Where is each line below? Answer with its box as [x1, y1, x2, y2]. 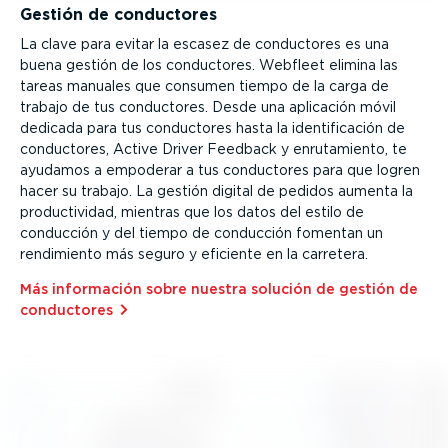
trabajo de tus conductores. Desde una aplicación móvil [20, 99, 396, 116]
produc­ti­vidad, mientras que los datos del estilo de [20, 204, 364, 221]
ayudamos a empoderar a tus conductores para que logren [20, 162, 420, 179]
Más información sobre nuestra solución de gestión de [20, 281, 418, 298]
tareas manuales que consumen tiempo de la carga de [20, 78, 389, 95]
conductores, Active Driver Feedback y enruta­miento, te [20, 141, 407, 158]
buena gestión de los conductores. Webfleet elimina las [20, 57, 398, 74]
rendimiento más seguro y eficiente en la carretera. [20, 246, 368, 263]
